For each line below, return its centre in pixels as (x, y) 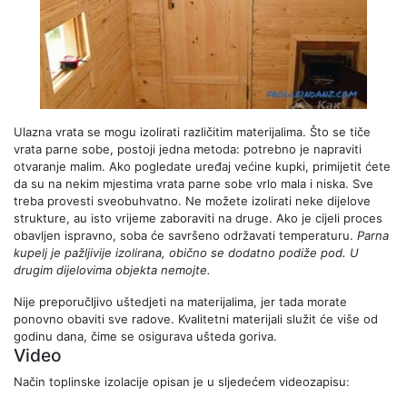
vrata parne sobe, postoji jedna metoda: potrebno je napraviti (188, 149)
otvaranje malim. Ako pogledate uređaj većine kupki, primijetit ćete (202, 167)
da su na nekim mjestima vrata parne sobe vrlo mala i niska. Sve (194, 184)
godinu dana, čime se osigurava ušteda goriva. (145, 337)
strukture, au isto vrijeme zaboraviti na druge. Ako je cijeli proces (198, 218)
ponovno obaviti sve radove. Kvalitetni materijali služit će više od (196, 319)
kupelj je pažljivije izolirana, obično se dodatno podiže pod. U (186, 253)
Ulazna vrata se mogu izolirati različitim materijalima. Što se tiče (192, 132)
